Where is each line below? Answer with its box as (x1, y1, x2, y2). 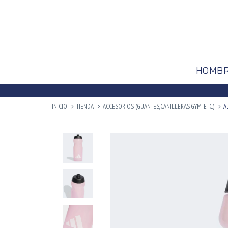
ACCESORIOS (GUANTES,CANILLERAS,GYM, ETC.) (103, 102, 214, 111)
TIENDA (76, 102, 94, 111)
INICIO (52, 102, 67, 111)
